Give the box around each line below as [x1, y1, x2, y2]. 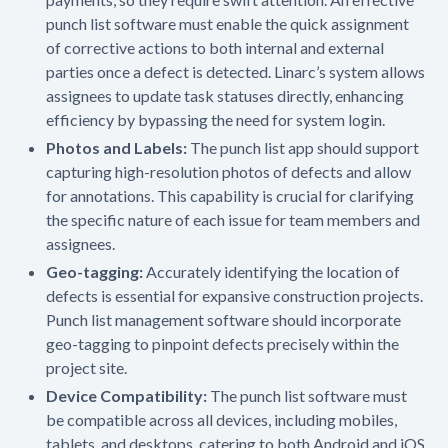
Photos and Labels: [46, 137, 191, 157]
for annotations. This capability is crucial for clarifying [46, 185, 415, 205]
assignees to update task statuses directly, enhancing [46, 85, 405, 105]
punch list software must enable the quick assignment [46, 13, 410, 33]
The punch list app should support [190, 137, 420, 157]
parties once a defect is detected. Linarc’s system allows [46, 61, 426, 81]
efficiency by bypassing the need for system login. [46, 109, 386, 129]
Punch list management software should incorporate [46, 309, 402, 329]
